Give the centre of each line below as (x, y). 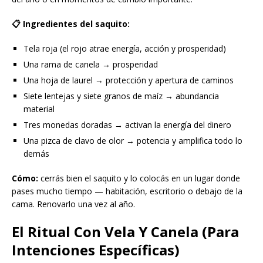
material (39, 109)
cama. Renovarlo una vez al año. (73, 204)
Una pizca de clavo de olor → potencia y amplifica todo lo (133, 141)
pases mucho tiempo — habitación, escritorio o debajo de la (127, 191)
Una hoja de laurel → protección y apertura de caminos (129, 80)
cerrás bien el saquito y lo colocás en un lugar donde (139, 178)
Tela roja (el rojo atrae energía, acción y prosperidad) (125, 49)
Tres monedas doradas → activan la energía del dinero (127, 125)
